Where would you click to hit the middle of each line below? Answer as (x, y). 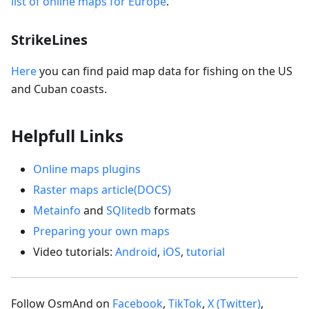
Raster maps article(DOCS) (102, 189)
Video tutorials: (74, 251)
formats (173, 210)
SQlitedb (129, 210)
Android (136, 251)
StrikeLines (49, 39)
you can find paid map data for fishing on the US (165, 71)
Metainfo (57, 210)
